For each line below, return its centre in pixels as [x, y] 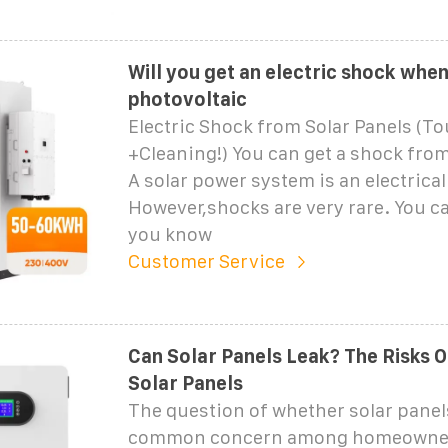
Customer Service [206, 261]
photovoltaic [187, 99]
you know [169, 234]
